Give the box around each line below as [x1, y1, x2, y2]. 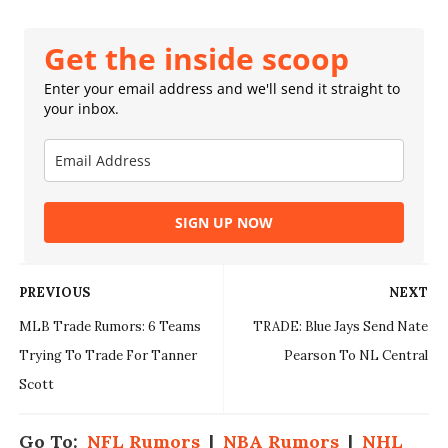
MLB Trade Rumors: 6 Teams [18, 318, 201, 336]
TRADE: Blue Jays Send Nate [253, 318, 429, 336]
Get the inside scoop [43, 38, 349, 80]
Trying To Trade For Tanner [18, 347, 197, 365]
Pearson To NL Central [284, 347, 429, 365]
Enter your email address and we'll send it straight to [43, 79, 400, 99]
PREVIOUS [18, 284, 90, 302]
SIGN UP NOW [174, 213, 273, 233]
